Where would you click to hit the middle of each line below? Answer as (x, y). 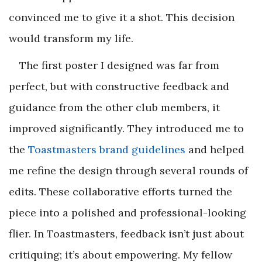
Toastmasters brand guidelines (107, 150)
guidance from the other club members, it (114, 108)
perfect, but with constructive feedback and (119, 87)
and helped (215, 150)
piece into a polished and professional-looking (127, 213)
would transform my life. (71, 39)
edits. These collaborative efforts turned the (120, 192)
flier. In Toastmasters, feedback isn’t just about (126, 234)
